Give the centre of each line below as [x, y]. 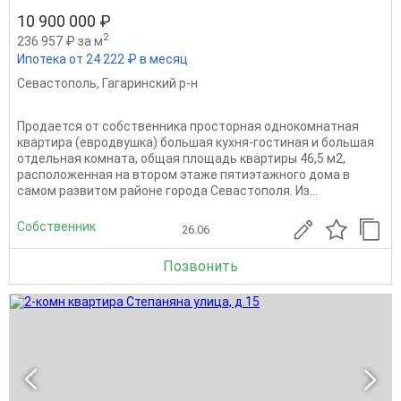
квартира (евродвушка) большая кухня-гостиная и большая [196, 143]
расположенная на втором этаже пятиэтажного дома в [183, 175]
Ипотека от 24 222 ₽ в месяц [102, 60]
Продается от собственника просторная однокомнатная [188, 127]
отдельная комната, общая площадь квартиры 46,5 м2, [181, 159]
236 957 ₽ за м [60, 41]
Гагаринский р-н [150, 84]
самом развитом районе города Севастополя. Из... [167, 191]
